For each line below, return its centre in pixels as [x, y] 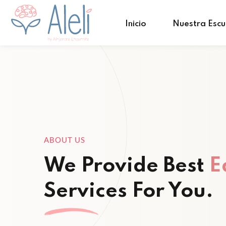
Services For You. [129, 191]
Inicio [136, 24]
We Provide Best [127, 166]
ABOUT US [65, 140]
